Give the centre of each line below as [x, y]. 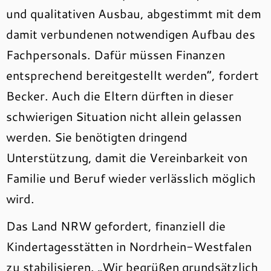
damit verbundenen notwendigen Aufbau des [131, 34]
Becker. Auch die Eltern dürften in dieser [120, 96]
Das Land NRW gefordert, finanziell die [116, 226]
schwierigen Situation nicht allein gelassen [124, 116]
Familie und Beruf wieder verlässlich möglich [131, 178]
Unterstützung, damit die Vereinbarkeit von [127, 157]
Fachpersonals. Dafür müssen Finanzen [116, 54]
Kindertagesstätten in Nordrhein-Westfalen [129, 246]
